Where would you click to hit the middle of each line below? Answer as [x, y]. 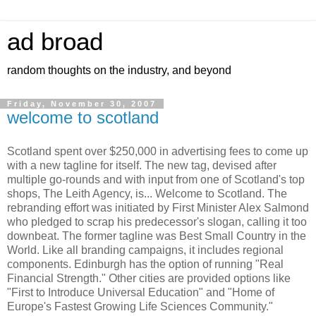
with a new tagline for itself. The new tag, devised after [142, 165]
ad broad [55, 42]
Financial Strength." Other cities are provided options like [149, 278]
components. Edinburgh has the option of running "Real [145, 264]
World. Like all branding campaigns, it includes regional [145, 250]
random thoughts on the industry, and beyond [119, 70]
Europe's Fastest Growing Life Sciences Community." [140, 306]
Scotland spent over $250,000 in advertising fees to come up [158, 151]
